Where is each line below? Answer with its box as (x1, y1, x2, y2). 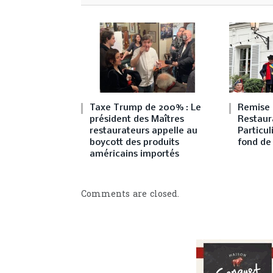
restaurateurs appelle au (90, 126, 197, 136)
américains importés (90, 149, 179, 159)
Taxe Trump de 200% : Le (90, 102, 201, 113)
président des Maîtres (90, 114, 184, 124)
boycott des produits (90, 137, 179, 147)
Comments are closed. (81, 188, 179, 201)
